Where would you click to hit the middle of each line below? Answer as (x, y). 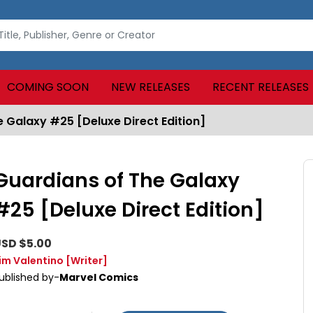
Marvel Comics (99, 277)
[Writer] (87, 261)
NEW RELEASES (150, 87)
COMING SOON (48, 87)
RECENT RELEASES (260, 87)
